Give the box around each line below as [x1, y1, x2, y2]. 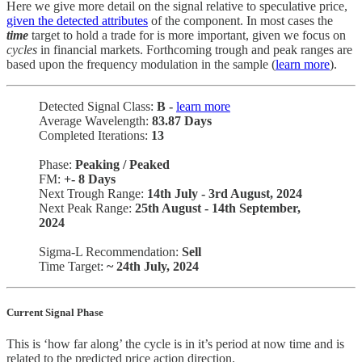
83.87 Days [152, 113, 212, 128]
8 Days [78, 171, 116, 186]
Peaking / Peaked [75, 157, 170, 171]
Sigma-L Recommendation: [39, 244, 182, 259]
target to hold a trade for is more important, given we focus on [32, 27, 346, 42]
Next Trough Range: [39, 186, 147, 200]
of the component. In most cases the [148, 13, 333, 27]
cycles [6, 42, 40, 57]
